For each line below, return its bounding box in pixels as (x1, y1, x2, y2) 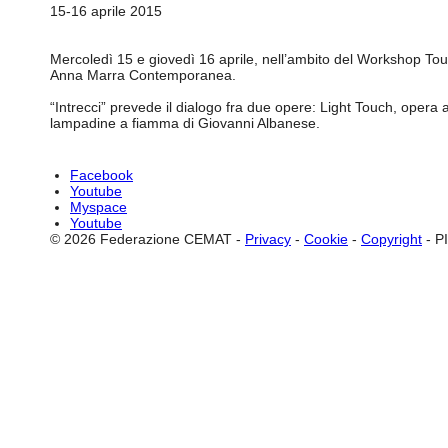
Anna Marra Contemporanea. (50, 67, 236, 83)
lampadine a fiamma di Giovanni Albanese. (50, 115, 320, 131)
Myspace (70, 199, 127, 215)
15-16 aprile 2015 (50, 3, 162, 19)
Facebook (70, 167, 133, 183)
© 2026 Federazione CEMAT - (50, 231, 245, 247)
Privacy (245, 231, 291, 247)
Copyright (361, 231, 422, 247)
